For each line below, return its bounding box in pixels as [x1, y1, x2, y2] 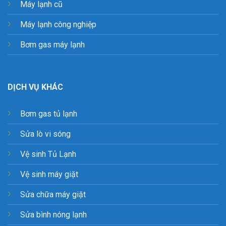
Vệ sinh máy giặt [20, 169, 78, 179]
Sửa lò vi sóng [20, 129, 71, 139]
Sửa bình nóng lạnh [20, 209, 87, 219]
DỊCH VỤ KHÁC [8, 82, 63, 92]
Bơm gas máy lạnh [20, 40, 85, 50]
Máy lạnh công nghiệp [20, 20, 96, 30]
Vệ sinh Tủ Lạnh [20, 149, 76, 159]
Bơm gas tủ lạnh [20, 108, 77, 119]
